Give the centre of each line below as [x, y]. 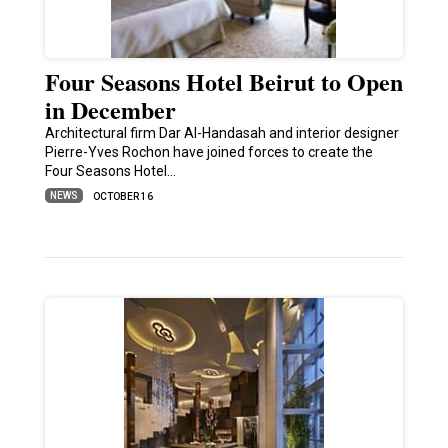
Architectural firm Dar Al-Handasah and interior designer [221, 133]
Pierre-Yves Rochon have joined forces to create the [208, 152]
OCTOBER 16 [122, 197]
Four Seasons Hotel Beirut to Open [223, 82]
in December [110, 110]
